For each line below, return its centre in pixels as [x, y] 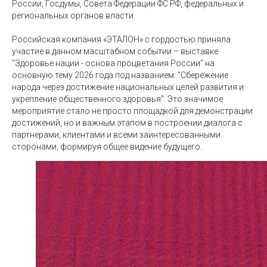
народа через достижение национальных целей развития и [128, 87]
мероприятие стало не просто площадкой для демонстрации [132, 111]
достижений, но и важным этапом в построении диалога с [127, 123]
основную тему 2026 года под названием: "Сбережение [120, 75]
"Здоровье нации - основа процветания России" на [113, 63]
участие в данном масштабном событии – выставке [115, 51]
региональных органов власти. [74, 15]
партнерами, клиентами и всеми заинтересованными [116, 135]
